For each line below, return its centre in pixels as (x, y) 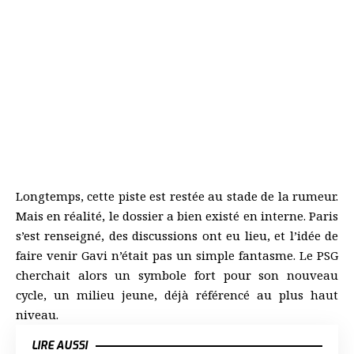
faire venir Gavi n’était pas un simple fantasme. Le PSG (177, 255)
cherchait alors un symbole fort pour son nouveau (177, 275)
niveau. (37, 314)
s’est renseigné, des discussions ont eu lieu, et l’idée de (177, 235)
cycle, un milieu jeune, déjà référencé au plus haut (177, 294)
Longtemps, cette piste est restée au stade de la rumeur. (177, 196)
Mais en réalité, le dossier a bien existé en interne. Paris (177, 215)
